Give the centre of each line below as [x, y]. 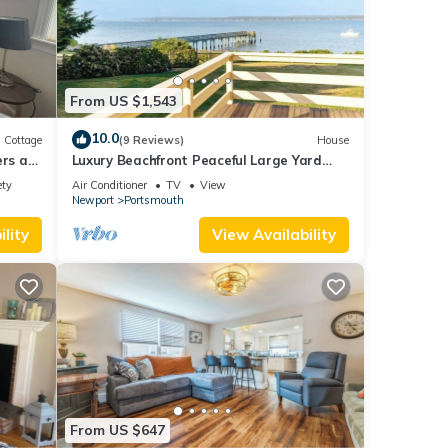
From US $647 [117, 430]
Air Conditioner [109, 185]
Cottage [22, 139]
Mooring [97, 178]
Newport [92, 200]
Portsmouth [153, 200]
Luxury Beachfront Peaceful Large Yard [196, 160]
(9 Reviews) [151, 139]
